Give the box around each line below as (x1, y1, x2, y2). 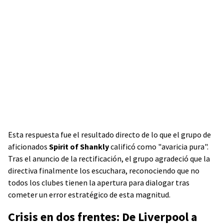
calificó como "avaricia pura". (109, 141, 208, 151)
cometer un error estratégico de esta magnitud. (8, 189, 170, 199)
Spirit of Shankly (49, 141, 109, 151)
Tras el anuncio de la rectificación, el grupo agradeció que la (8, 153, 210, 163)
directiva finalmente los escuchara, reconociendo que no (8, 165, 199, 175)
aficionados (8, 141, 49, 151)
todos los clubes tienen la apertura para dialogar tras (8, 177, 189, 187)
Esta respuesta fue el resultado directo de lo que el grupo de (8, 129, 211, 139)
